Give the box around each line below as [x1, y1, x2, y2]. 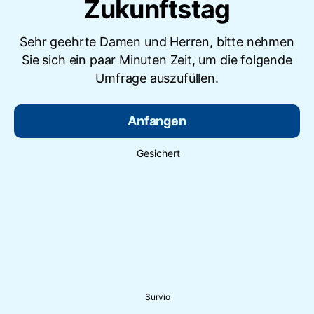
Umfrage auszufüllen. [95, 71, 219, 86]
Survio [145, 291, 170, 302]
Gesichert [137, 147, 180, 160]
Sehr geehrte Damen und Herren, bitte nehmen [20, 34, 294, 50]
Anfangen [128, 114, 186, 129]
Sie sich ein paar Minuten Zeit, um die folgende [22, 53, 292, 68]
